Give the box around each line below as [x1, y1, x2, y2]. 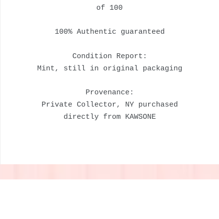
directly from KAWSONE [63, 113, 156, 122]
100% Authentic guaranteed [54, 28, 165, 37]
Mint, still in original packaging [37, 65, 182, 73]
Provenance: [85, 88, 134, 97]
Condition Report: [72, 52, 147, 61]
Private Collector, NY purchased [41, 101, 178, 109]
